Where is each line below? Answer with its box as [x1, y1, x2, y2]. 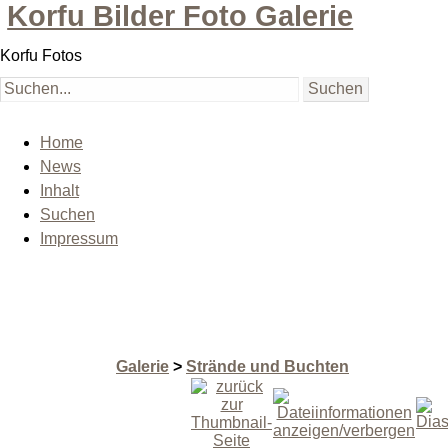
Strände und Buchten [186, 358, 349, 376]
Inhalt [40, 182, 79, 200]
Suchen [40, 206, 95, 224]
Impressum [40, 230, 118, 248]
